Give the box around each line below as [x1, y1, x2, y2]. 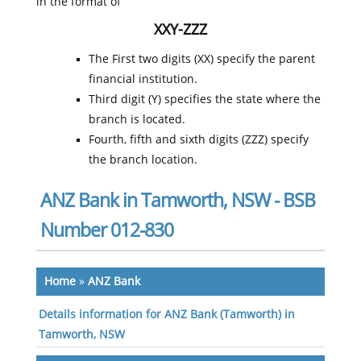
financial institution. [88, 73, 197, 86]
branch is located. [88, 113, 185, 127]
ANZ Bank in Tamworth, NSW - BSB [39, 189, 315, 212]
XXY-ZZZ [153, 21, 207, 39]
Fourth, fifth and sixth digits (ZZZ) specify [88, 133, 309, 147]
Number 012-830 [39, 219, 173, 242]
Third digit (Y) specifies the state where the [88, 93, 321, 106]
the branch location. [88, 153, 197, 167]
